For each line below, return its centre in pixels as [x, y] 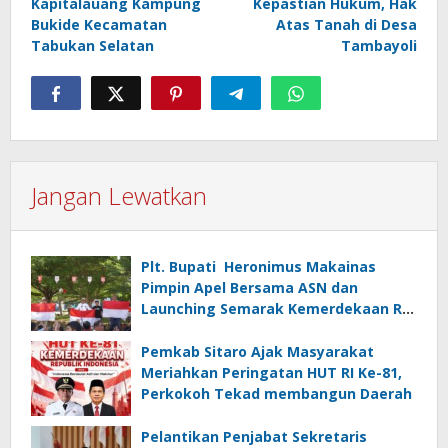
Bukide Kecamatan [99, 25]
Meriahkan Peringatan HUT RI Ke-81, [271, 373]
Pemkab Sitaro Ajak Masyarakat [257, 352]
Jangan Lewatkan [119, 196]
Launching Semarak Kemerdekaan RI [273, 309]
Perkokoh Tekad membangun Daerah [276, 394]
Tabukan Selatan [92, 46]
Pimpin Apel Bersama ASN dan [249, 288]
